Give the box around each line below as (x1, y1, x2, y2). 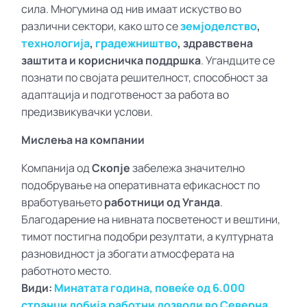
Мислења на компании (21, 132, 145, 147)
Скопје (92, 160, 131, 175)
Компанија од (21, 160, 93, 175)
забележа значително (130, 160, 245, 175)
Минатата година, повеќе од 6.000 (54, 280, 246, 295)
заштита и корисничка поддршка (21, 52, 201, 68)
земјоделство (180, 18, 258, 34)
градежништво (95, 35, 178, 51)
